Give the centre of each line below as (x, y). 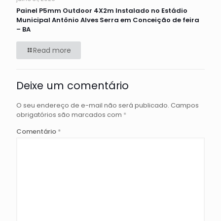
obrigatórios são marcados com (70, 114)
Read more (52, 50)
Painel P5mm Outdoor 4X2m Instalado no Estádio (102, 10)
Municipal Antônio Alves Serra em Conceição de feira (108, 20)
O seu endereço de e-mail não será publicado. (93, 105)
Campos (185, 105)
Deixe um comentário (73, 85)
